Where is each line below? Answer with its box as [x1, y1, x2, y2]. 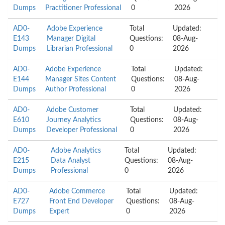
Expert [49, 208, 70, 215]
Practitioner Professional [45, 5, 122, 12]
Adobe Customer [46, 106, 98, 114]
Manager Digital [46, 35, 95, 42]
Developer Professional [46, 127, 117, 134]
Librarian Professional [46, 45, 113, 52]
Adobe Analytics [50, 147, 101, 154]
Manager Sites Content [45, 76, 117, 83]
